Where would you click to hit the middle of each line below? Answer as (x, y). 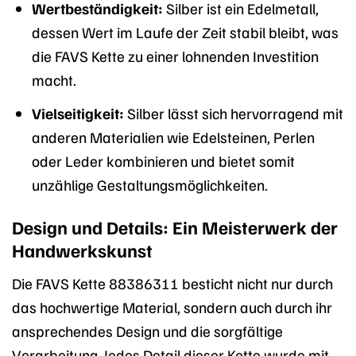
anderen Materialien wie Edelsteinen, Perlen (173, 136)
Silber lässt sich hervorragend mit (233, 112)
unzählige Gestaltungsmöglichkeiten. (149, 184)
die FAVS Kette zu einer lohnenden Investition (175, 55)
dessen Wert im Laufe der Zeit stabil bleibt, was (185, 31)
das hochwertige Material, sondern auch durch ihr (172, 306)
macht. (54, 79)
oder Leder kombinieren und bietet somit (163, 160)
